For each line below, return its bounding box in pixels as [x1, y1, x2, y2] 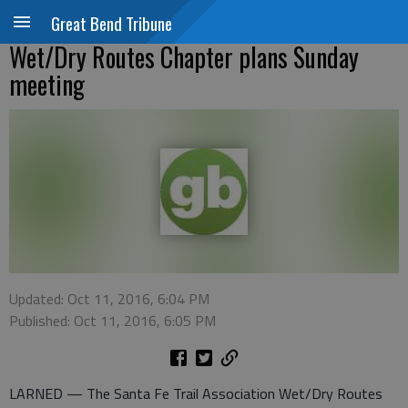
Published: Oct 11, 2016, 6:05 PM [9, 310, 216, 331]
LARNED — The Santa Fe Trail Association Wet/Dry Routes [9, 382, 382, 404]
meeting [9, 66, 85, 103]
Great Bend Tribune [51, 10, 172, 36]
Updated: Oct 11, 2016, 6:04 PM [9, 288, 209, 310]
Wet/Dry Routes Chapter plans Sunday [9, 38, 359, 76]
